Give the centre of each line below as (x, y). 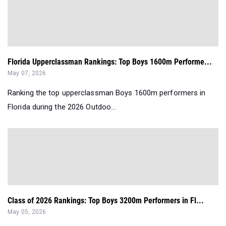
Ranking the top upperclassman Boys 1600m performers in (107, 93)
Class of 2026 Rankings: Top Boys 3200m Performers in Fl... (106, 201)
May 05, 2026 (27, 212)
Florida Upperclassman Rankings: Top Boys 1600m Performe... (110, 62)
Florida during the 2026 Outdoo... (62, 107)
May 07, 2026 (27, 73)
